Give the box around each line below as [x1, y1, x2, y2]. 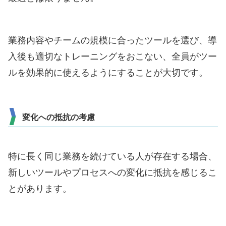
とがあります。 [8, 184, 72, 194]
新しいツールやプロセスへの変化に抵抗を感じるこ [8, 167, 217, 178]
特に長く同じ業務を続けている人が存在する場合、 [8, 151, 217, 162]
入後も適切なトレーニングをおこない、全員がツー [8, 51, 217, 62]
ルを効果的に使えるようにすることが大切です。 [8, 68, 208, 78]
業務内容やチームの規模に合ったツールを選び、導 [8, 35, 217, 46]
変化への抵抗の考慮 [22, 113, 95, 122]
